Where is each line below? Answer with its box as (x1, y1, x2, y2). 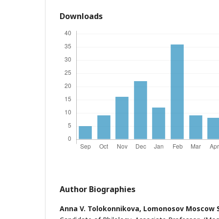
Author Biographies (60, 184, 135, 195)
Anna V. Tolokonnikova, (60, 204, 143, 213)
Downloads (60, 11, 103, 22)
